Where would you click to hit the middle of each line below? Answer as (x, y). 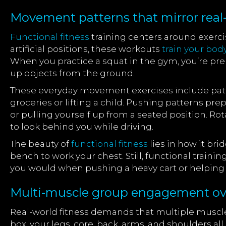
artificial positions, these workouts (86, 49)
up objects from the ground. (72, 73)
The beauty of (41, 144)
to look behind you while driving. (82, 127)
